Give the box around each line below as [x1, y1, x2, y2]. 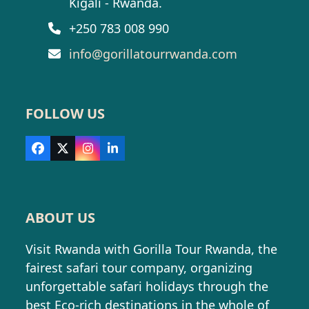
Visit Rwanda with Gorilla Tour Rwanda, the [26, 240, 278, 257]
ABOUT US [26, 208, 96, 227]
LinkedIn [111, 145, 162, 162]
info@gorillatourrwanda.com [68, 45, 237, 62]
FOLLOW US [26, 103, 106, 123]
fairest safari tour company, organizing [26, 259, 253, 276]
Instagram [86, 145, 148, 162]
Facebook [37, 145, 93, 162]
